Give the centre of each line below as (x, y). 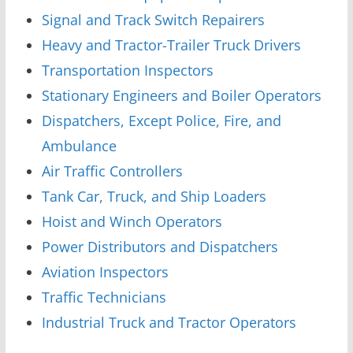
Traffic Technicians (104, 297)
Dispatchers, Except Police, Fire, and (161, 120)
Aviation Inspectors (105, 271)
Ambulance (79, 145)
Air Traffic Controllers (112, 171)
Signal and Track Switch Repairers (153, 19)
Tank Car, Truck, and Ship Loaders (154, 196)
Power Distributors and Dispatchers (160, 246)
